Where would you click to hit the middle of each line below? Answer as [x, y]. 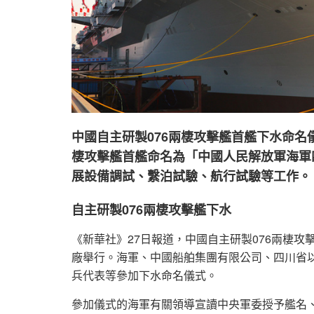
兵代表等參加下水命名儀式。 [144, 275]
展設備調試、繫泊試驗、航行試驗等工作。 [191, 176]
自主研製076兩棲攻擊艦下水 [151, 209]
